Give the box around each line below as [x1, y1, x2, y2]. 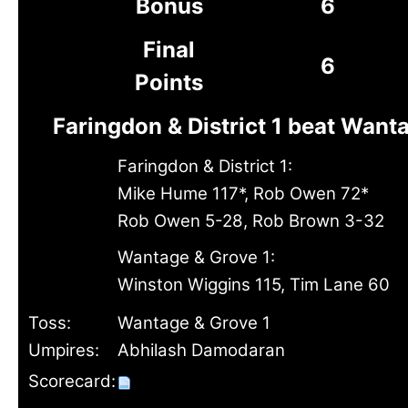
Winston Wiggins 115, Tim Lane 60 [117, 274, 390, 295]
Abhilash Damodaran [117, 340, 285, 361]
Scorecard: [28, 371, 116, 392]
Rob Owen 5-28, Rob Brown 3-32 [117, 210, 384, 231]
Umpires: [28, 340, 99, 361]
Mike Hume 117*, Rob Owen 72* [117, 183, 369, 204]
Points [135, 69, 203, 96]
